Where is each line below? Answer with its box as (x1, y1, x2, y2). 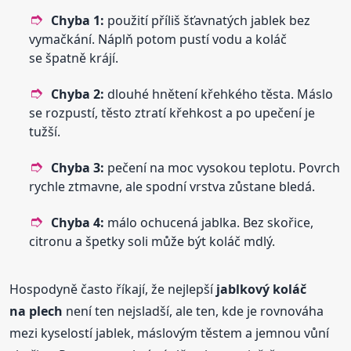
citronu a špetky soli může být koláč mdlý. (29, 233, 276, 251)
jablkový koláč (216, 280, 307, 299)
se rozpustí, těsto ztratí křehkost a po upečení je (29, 104, 316, 122)
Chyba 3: (51, 159, 105, 177)
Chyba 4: (51, 214, 105, 232)
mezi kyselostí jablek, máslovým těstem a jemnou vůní (9, 324, 330, 342)
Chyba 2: (51, 85, 105, 103)
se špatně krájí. (29, 49, 119, 67)
